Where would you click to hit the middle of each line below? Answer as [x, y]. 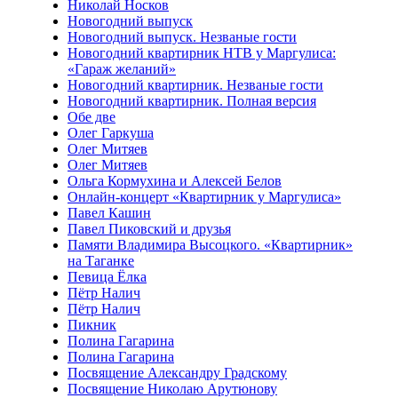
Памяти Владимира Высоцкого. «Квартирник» [210, 245]
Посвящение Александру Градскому [177, 373]
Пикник [92, 325]
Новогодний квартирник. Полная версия [192, 101]
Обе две [92, 117]
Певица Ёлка [107, 277]
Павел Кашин [109, 213]
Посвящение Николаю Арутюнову [172, 389]
